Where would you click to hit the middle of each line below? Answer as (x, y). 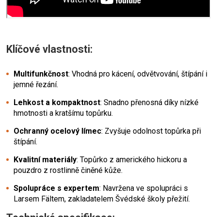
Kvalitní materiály (45, 159)
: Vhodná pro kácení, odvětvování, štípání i (138, 74)
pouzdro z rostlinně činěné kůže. (68, 170)
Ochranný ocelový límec (57, 131)
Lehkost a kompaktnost (57, 102)
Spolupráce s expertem (56, 188)
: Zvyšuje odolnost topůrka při (151, 131)
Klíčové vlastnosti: (49, 49)
